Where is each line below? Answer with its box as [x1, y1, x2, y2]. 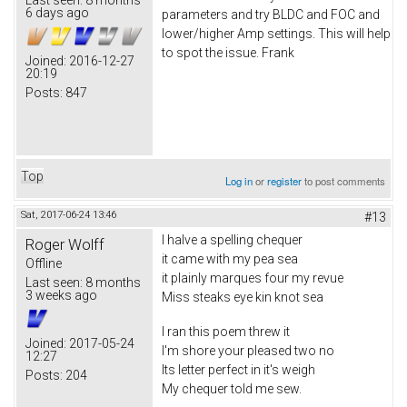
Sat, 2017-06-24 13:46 [21, 208, 116, 221]
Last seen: [25, 274, 83, 290]
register [267, 173, 303, 188]
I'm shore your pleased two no [162, 342, 334, 358]
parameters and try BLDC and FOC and [162, 6, 380, 22]
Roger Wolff [25, 234, 104, 253]
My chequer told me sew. [162, 381, 302, 396]
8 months [83, 274, 141, 290]
